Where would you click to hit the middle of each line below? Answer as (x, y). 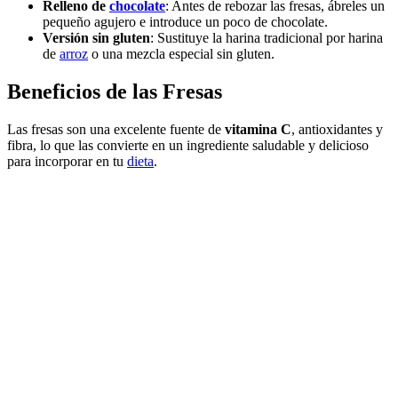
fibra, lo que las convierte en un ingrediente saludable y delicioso (188, 146)
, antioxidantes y (337, 130)
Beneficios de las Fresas (115, 92)
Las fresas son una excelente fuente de (116, 130)
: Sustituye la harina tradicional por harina (267, 38)
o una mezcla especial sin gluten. (181, 54)
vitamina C (258, 130)
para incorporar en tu (67, 162)
